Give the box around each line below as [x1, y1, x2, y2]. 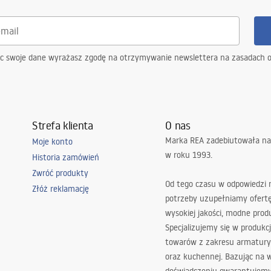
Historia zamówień [31, 152, 99, 163]
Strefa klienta [31, 118, 93, 132]
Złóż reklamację [31, 183, 89, 194]
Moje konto [31, 136, 73, 147]
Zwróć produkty [31, 168, 88, 178]
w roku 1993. [165, 149, 213, 160]
